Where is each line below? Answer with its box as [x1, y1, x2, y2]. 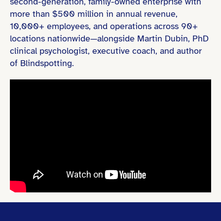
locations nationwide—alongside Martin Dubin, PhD [10, 33, 209, 44]
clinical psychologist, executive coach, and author [10, 45, 202, 56]
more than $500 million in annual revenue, [10, 8, 178, 19]
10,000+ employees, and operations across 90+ [10, 20, 198, 32]
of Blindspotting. [10, 57, 74, 69]
